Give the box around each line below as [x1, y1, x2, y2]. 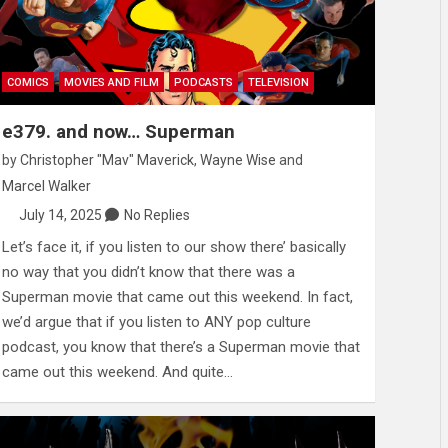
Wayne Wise [199, 151, 276, 168]
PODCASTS [173, 75, 233, 89]
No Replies [124, 206, 191, 223]
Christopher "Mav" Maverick [19, 151, 194, 168]
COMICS [6, 75, 49, 89]
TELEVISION [247, 75, 309, 89]
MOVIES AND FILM [63, 75, 159, 89]
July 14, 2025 [19, 206, 103, 223]
